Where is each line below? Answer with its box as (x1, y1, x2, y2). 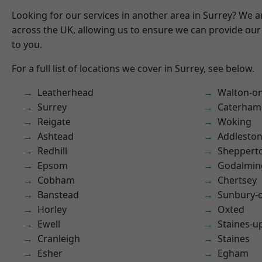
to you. (12, 38, 42, 51)
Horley (37, 203, 67, 216)
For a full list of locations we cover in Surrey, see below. (12, 62, 254, 75)
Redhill (37, 144, 67, 157)
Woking (218, 115, 251, 128)
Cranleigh (37, 232, 80, 245)
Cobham (37, 174, 75, 187)
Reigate (37, 115, 71, 128)
